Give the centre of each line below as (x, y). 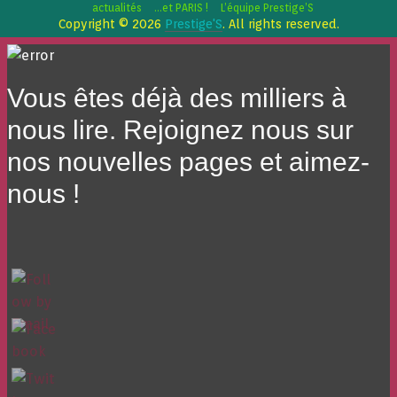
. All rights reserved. (280, 24)
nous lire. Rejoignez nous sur (180, 130)
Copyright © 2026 (111, 24)
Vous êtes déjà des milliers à (177, 98)
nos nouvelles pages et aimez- (188, 162)
